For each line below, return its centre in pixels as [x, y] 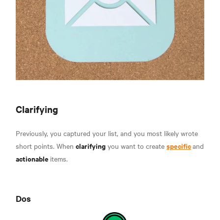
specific [179, 145]
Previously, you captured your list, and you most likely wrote [107, 133]
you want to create [136, 146]
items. [59, 158]
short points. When [46, 146]
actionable [33, 158]
